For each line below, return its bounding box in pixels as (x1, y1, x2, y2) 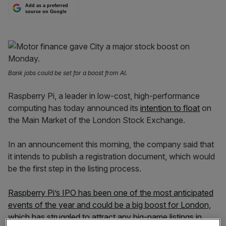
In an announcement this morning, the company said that (8, 139, 214, 149)
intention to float (140, 103, 200, 113)
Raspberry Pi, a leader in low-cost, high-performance (8, 91, 200, 101)
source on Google (25, 9, 67, 14)
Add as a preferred (25, 3, 69, 9)
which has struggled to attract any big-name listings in (8, 212, 202, 222)
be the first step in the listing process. (8, 163, 141, 174)
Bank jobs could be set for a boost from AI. (8, 69, 127, 77)
